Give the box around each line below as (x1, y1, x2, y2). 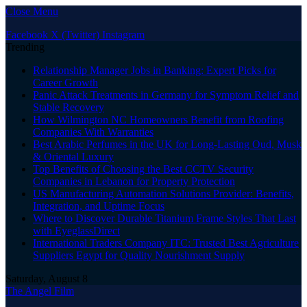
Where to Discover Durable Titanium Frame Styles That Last (33, 212, 296, 224)
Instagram (102, 29, 145, 40)
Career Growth (33, 77, 98, 88)
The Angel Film (5, 285, 74, 297)
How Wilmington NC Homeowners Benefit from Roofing (33, 114, 284, 125)
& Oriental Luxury (33, 151, 114, 162)
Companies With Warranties (33, 126, 153, 138)
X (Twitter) (51, 29, 99, 40)
